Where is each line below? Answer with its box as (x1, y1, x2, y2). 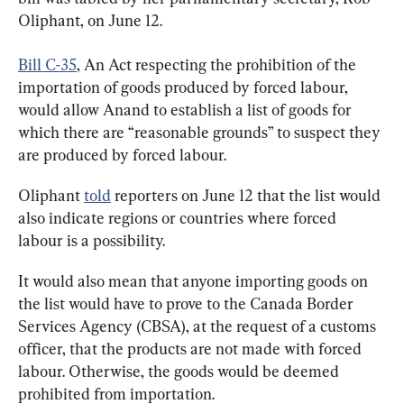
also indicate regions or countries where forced (18, 208, 340, 228)
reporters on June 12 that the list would (111, 186, 384, 206)
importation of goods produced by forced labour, (18, 78, 352, 97)
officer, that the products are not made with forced (18, 339, 365, 359)
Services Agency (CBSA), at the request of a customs (18, 317, 380, 336)
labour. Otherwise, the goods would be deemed (18, 362, 343, 381)
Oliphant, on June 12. (18, 11, 162, 31)
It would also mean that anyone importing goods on (18, 271, 372, 291)
